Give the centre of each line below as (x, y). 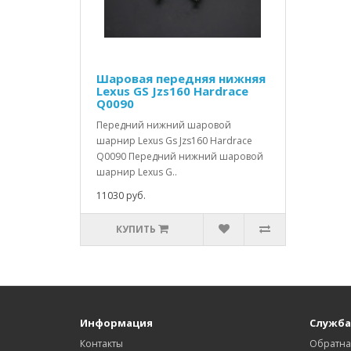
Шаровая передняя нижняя (181, 79)
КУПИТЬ (136, 230)
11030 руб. (121, 196)
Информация (116, 323)
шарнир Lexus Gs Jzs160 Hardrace (174, 141)
